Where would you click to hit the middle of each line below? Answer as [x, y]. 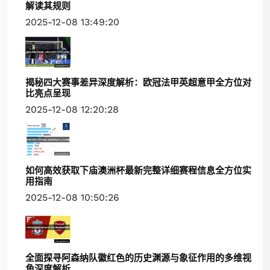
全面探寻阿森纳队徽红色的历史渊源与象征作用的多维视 [138, 258]
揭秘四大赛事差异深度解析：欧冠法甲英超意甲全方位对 [138, 83]
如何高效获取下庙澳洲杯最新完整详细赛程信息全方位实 [138, 170]
